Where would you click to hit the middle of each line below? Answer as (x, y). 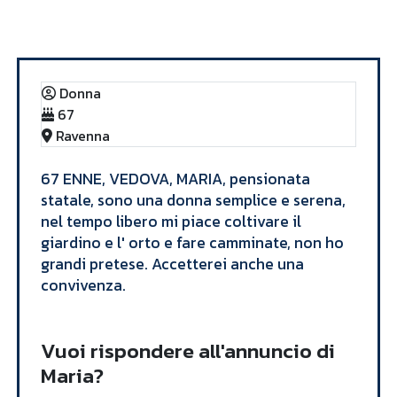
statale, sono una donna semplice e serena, (193, 200)
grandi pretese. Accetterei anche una (172, 264)
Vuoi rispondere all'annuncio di (187, 350)
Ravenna (82, 135)
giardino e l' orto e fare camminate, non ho (192, 242)
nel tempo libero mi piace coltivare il (171, 221)
